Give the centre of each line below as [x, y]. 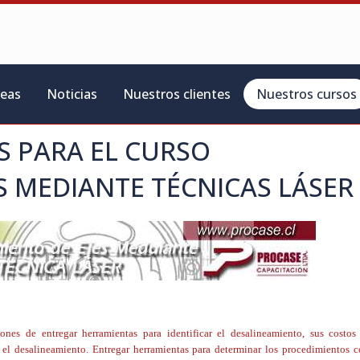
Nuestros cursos [307, 94]
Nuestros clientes [177, 94]
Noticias [72, 94]
